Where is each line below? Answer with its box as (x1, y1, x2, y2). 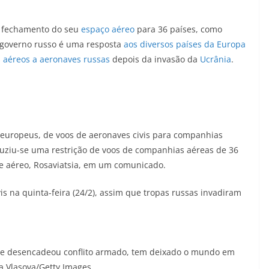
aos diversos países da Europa (124, 38, 246, 50)
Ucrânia (200, 53, 231, 65)
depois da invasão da (110, 53, 200, 65)
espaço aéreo (81, 23, 134, 35)
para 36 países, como (134, 23, 222, 35)
